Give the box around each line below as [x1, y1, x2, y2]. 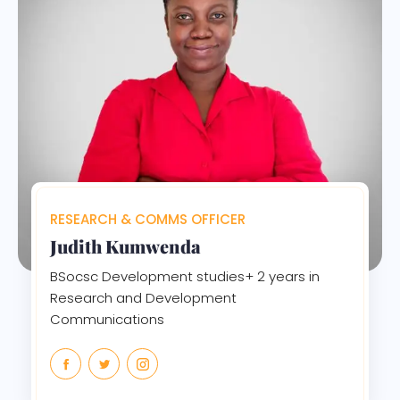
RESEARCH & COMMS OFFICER [50, 209, 246, 229]
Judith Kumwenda [50, 233, 201, 258]
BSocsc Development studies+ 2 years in [50, 266, 320, 286]
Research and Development [50, 287, 237, 307]
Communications [50, 309, 164, 329]
